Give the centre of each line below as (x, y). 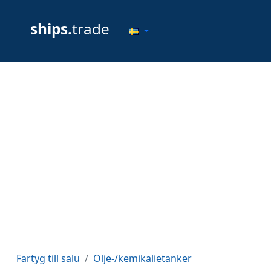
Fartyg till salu (48, 258)
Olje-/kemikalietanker (142, 258)
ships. (51, 29)
